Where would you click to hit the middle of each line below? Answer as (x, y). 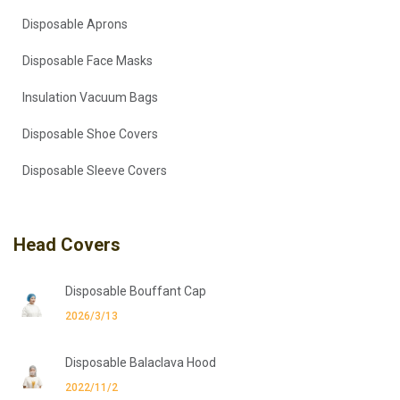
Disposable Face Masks (87, 60)
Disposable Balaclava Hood (141, 362)
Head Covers (67, 244)
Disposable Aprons (75, 24)
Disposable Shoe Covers (90, 133)
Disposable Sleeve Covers (95, 170)
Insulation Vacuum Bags (90, 97)
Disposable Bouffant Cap (136, 291)
